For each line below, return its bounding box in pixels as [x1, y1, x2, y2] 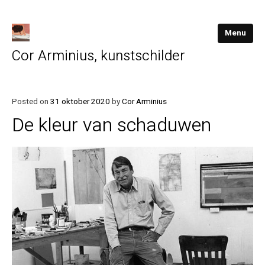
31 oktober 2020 [50, 96, 110, 108]
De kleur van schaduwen [12, 111, 211, 139]
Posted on [12, 96, 50, 108]
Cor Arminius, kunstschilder [12, 46, 185, 66]
